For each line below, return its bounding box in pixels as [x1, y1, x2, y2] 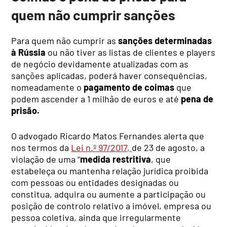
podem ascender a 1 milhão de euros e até [11, 93, 181, 104]
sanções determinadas [118, 34, 212, 46]
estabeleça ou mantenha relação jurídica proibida [11, 165, 209, 176]
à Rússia [11, 46, 46, 58]
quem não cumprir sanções [11, 7, 176, 23]
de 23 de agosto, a [132, 141, 205, 153]
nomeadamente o [11, 81, 84, 93]
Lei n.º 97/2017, [71, 141, 132, 153]
